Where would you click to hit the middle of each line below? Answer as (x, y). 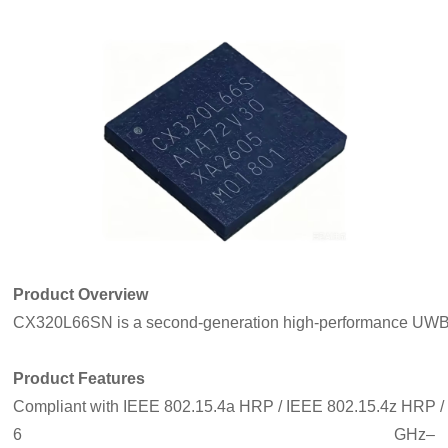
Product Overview (81, 294)
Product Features (79, 378)
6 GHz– (224, 434)
